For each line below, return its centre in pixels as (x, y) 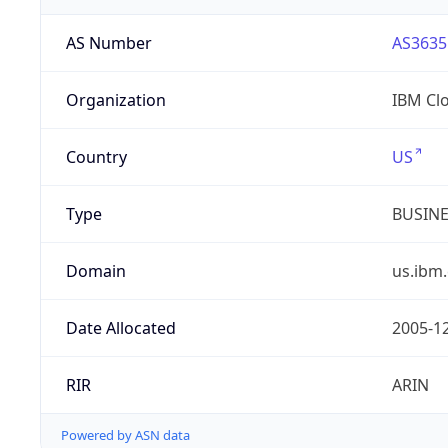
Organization (115, 100)
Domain (95, 271)
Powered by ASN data (125, 435)
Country (96, 157)
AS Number (108, 43)
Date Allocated (120, 328)
